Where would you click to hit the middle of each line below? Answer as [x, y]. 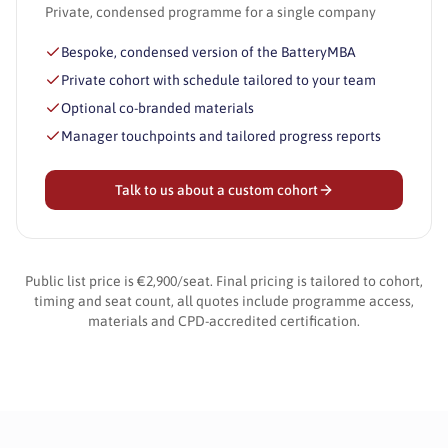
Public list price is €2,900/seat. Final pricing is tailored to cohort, [224, 281]
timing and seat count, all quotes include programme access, [224, 301]
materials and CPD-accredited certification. [224, 321]
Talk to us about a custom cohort [216, 190]
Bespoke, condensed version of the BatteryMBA [208, 52]
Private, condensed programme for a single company [210, 12]
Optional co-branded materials [157, 108]
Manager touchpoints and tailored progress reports [221, 136]
